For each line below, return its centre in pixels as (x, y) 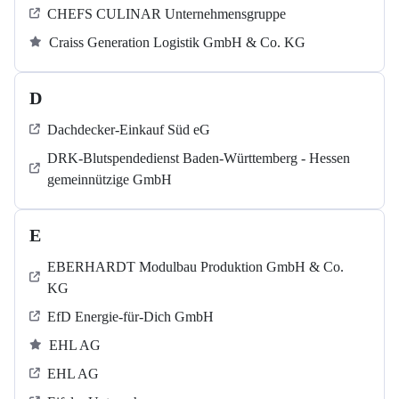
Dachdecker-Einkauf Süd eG (129, 130)
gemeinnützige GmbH (110, 180)
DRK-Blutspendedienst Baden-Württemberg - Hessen (199, 159)
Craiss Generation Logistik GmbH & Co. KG (177, 43)
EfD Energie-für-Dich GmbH (130, 317)
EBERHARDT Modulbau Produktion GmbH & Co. (195, 267)
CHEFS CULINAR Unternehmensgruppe (167, 14)
